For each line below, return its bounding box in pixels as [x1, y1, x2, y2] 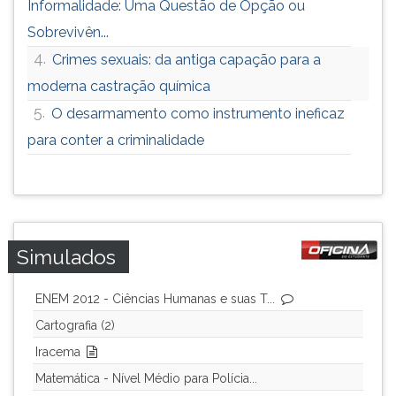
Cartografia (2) [35, 318, 115, 332]
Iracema [35, 345, 80, 359]
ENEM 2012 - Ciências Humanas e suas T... [35, 292, 275, 306]
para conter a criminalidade [27, 132, 204, 148]
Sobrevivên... [27, 24, 109, 41]
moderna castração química [27, 78, 210, 95]
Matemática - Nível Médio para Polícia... [35, 371, 257, 385]
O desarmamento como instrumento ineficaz [51, 105, 345, 122]
